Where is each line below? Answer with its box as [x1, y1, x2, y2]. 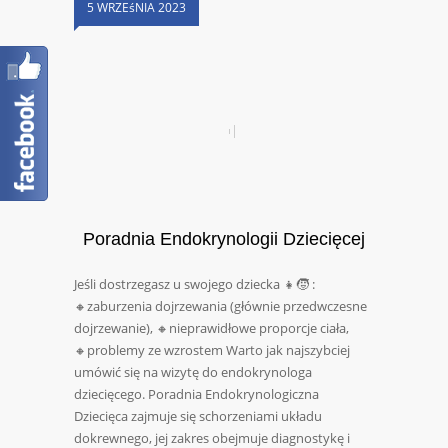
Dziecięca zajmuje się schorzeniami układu [74, 407, 322, 426]
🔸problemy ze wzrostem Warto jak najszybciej [74, 341, 350, 360]
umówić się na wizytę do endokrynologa [74, 363, 312, 382]
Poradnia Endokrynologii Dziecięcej [83, 229, 365, 250]
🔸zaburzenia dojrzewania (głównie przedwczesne [74, 297, 367, 316]
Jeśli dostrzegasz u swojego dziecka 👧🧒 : [74, 275, 315, 294]
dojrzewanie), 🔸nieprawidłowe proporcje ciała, [74, 319, 349, 338]
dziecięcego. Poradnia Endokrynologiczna [74, 385, 319, 404]
